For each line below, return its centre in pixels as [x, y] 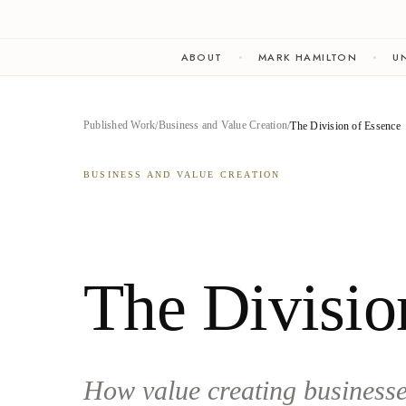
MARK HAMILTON [308, 57]
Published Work [120, 125]
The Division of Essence [345, 126]
